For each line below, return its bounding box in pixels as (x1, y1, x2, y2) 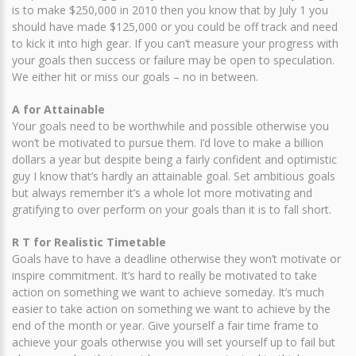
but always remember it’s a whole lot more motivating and (12, 185, 312, 200)
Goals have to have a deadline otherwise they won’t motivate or (12, 251, 341, 266)
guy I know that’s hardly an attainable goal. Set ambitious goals (12, 168, 335, 184)
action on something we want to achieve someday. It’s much (12, 284, 324, 300)
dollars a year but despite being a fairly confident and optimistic (12, 152, 337, 167)
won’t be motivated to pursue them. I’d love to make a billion (12, 135, 323, 150)
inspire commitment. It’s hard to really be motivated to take (12, 268, 317, 283)
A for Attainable (12, 102, 105, 117)
